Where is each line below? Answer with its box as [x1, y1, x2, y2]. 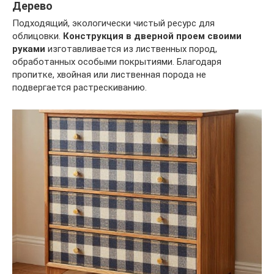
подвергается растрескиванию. [12, 82, 147, 94]
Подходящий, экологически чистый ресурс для [12, 18, 215, 29]
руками [12, 43, 45, 55]
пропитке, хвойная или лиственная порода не [12, 69, 206, 81]
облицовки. [12, 31, 63, 42]
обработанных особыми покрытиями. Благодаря [12, 56, 221, 68]
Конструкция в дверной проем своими [63, 31, 242, 42]
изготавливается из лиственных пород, [45, 43, 217, 55]
